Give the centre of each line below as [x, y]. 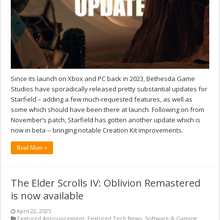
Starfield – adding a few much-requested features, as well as [102, 99]
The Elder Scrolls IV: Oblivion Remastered [106, 183]
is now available [47, 195]
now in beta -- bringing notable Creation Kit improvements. [97, 130]
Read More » [32, 148]
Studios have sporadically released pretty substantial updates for [109, 89]
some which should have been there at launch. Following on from [108, 109]
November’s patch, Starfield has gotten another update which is [106, 120]
